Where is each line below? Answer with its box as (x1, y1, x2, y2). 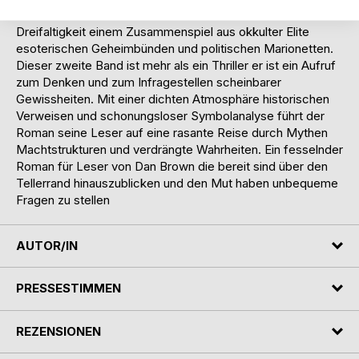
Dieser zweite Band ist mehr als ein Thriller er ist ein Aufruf (16, 57, 336, 73)
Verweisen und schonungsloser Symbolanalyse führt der (16, 107, 325, 123)
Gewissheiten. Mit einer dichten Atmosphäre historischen (16, 91, 329, 107)
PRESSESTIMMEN (16, 280, 121, 296)
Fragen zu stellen (16, 192, 110, 208)
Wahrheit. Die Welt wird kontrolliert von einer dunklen (16, 6, 304, 22)
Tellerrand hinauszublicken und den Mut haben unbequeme (16, 175, 338, 191)
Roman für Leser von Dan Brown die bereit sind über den (16, 158, 328, 174)
